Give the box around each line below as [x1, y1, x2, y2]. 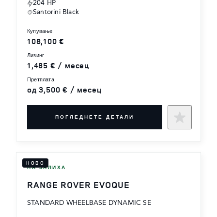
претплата [31, 77, 54, 83]
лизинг [31, 53, 45, 59]
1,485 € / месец [27, 60, 89, 71]
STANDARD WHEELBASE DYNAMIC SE [27, 200, 151, 207]
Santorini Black [33, 8, 79, 15]
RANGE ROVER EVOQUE [27, 179, 130, 191]
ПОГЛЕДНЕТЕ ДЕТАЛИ [55, 114, 134, 120]
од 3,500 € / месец [27, 84, 102, 95]
